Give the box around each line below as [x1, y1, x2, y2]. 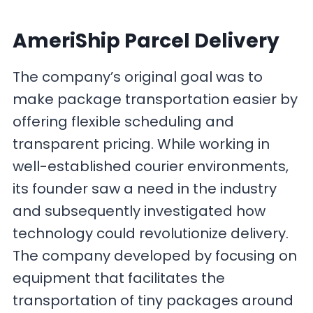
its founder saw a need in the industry [13, 179, 277, 199]
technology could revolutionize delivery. [13, 224, 289, 244]
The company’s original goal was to [13, 67, 263, 87]
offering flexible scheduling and [13, 112, 235, 132]
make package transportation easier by [13, 89, 298, 110]
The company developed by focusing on [13, 246, 298, 266]
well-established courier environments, [13, 156, 289, 177]
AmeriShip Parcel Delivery [13, 27, 280, 55]
